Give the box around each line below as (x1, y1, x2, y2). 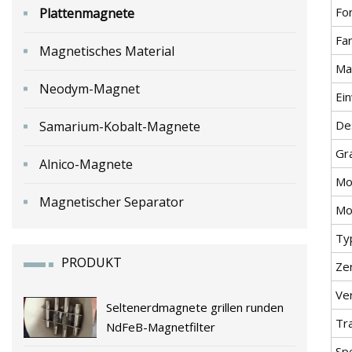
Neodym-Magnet (39, 79, 140, 97)
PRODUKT (61, 253, 122, 271)
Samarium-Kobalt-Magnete (39, 117, 200, 135)
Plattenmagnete (39, 4, 134, 22)
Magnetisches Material (39, 42, 174, 60)
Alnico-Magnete (39, 155, 133, 173)
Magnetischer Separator (39, 192, 184, 211)
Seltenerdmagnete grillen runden (106, 299, 284, 315)
